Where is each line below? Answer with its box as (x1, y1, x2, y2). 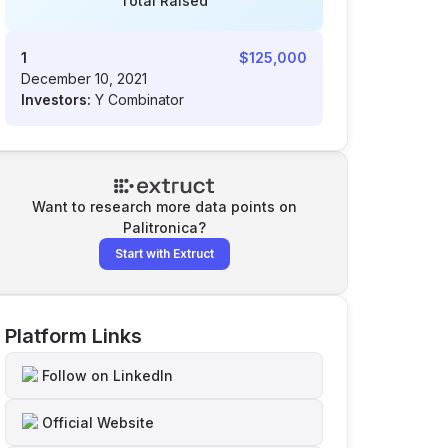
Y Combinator (95, 91, 184, 108)
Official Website (42, 414, 154, 431)
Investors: (21, 91, 91, 108)
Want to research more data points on (31, 198, 297, 215)
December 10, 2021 (21, 70, 147, 87)
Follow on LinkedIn (42, 367, 173, 384)
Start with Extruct (114, 246, 214, 261)
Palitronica (122, 219, 198, 236)
